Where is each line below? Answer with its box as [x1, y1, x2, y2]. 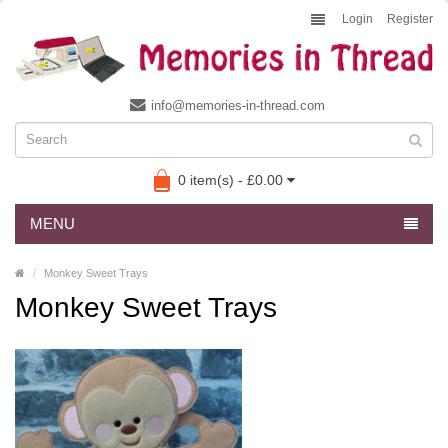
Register [387, 12, 433, 26]
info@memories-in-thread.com [151, 97, 325, 113]
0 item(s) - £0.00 [177, 171, 283, 188]
